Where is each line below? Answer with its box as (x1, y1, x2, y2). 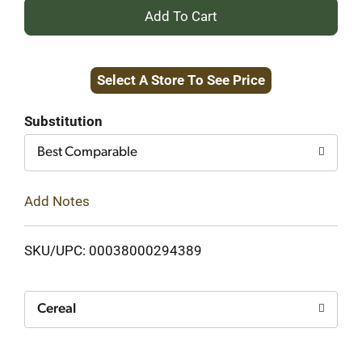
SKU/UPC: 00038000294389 (24, 242, 202, 259)
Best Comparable (37, 145, 137, 159)
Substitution (24, 113, 103, 129)
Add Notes (24, 192, 90, 209)
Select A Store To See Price (97, 72, 265, 88)
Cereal (37, 301, 76, 316)
